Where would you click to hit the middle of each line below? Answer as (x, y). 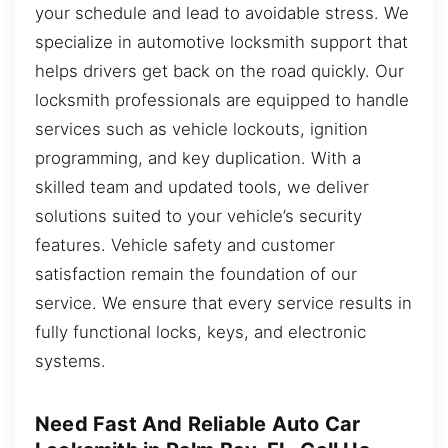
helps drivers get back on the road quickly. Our (219, 70)
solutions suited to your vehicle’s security (198, 215)
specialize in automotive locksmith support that (221, 41)
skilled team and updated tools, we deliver (202, 186)
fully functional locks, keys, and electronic (200, 331)
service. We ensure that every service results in (223, 302)
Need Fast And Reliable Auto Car (198, 423)
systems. (70, 360)
